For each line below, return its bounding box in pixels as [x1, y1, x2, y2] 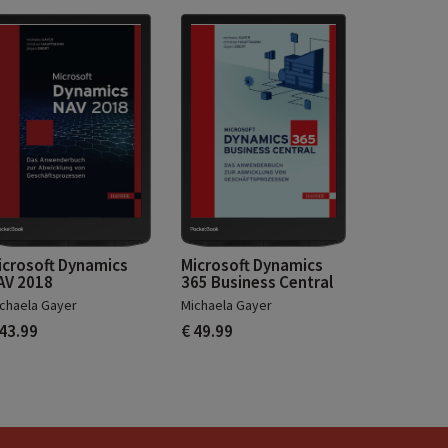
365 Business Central [181, 271, 333, 294]
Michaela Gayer [181, 296, 272, 315]
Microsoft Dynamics [181, 254, 323, 277]
